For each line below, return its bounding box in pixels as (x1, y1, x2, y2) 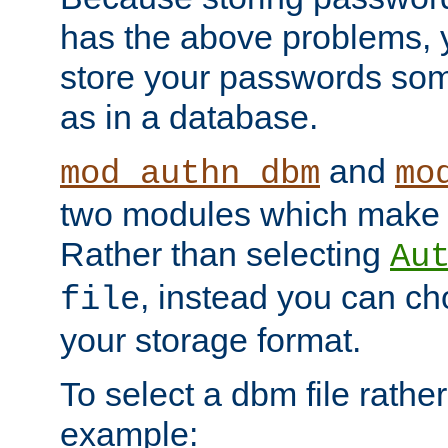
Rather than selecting (60, 235, 390, 273)
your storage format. (60, 321, 361, 359)
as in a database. (60, 98, 318, 136)
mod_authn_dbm (60, 155, 320, 193)
